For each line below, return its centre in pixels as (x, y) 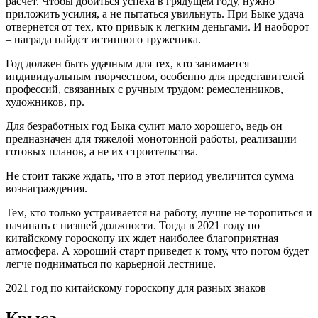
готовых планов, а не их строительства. (102, 151)
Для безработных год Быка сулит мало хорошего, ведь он (144, 126)
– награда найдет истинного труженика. (103, 39)
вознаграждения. (46, 188)
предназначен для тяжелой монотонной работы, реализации (151, 138)
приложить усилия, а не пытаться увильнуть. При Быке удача (155, 13)
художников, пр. (45, 102)
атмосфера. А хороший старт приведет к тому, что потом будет (157, 251)
